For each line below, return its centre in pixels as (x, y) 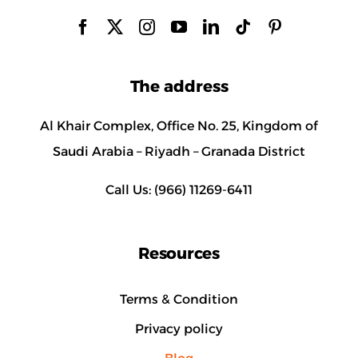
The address (179, 87)
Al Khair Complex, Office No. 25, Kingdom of (179, 126)
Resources (179, 254)
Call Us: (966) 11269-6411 (179, 190)
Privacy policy (179, 328)
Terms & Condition (179, 299)
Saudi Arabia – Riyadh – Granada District (179, 152)
